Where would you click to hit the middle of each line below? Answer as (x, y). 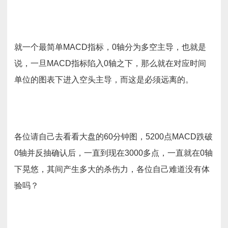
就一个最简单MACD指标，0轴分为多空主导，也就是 (110, 47)
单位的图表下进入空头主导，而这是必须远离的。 (104, 80)
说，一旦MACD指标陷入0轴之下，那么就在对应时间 (110, 63)
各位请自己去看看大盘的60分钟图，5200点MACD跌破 (113, 137)
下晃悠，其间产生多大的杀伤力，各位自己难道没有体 (112, 169)
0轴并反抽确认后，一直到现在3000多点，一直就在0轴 (113, 153)
